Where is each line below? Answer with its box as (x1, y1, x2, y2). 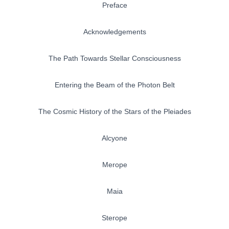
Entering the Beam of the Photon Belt (54, 81, 175, 89)
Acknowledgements (83, 28, 146, 36)
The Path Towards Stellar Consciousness (48, 54, 181, 63)
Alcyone (102, 134, 127, 143)
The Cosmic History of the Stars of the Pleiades (38, 107, 191, 116)
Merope (102, 161, 127, 169)
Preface (102, 1, 127, 10)
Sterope (102, 214, 127, 222)
